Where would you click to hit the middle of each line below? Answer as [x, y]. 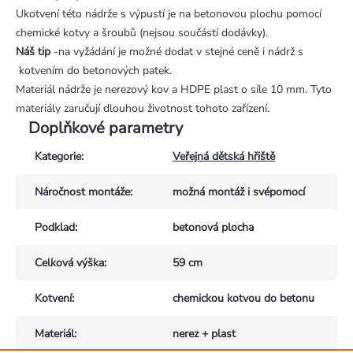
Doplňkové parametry [106, 128]
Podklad [55, 228]
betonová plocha [213, 228]
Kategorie [58, 157]
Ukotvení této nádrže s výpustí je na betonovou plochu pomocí [169, 14]
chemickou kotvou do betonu [243, 299]
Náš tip [33, 52]
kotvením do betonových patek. [94, 71]
